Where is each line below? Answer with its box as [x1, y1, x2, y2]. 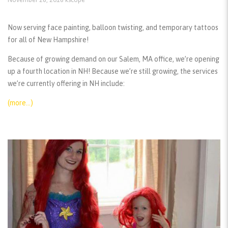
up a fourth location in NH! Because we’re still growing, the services [8, 67, 218, 75]
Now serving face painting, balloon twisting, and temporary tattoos [8, 23, 218, 32]
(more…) [8, 98, 33, 107]
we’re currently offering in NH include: [8, 79, 125, 88]
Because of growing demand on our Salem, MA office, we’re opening [8, 54, 219, 63]
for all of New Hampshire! [8, 35, 89, 44]
